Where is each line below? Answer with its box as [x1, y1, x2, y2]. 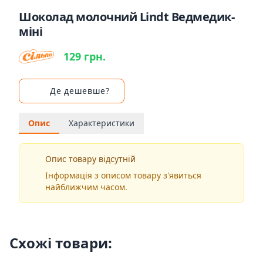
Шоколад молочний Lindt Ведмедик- [19, 9, 234, 25]
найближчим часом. [45, 181, 127, 193]
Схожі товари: [9, 233, 112, 252]
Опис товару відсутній [45, 153, 136, 164]
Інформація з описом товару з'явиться [45, 170, 201, 181]
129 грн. [63, 49, 106, 63]
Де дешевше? [50, 85, 110, 96]
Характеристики [69, 117, 134, 129]
